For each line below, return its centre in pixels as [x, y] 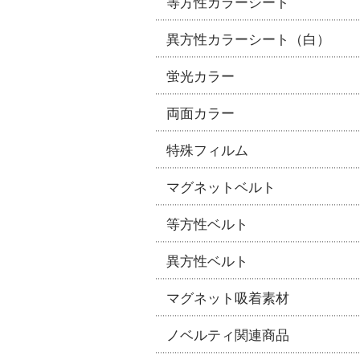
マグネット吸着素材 [228, 298]
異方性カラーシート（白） [248, 39]
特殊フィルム [207, 150]
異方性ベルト [207, 261]
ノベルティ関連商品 [228, 335]
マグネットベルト [221, 187]
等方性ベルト [207, 224]
